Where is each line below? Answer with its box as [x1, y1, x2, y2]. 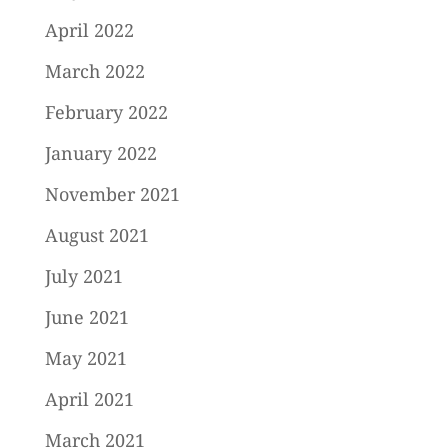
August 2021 [44, 223, 149, 248]
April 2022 [44, 18, 134, 43]
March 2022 [44, 59, 145, 84]
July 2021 [44, 264, 123, 289]
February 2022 [44, 100, 168, 125]
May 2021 [44, 346, 127, 371]
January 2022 [44, 141, 157, 166]
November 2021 [44, 182, 180, 207]
